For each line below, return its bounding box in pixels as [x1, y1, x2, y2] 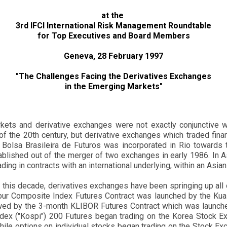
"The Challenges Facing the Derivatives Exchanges [16, 71, 211, 81]
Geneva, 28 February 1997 [64, 51, 163, 61]
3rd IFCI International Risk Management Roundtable [16, 21, 211, 30]
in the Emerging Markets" [64, 82, 163, 91]
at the [101, 11, 126, 20]
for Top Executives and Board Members [37, 31, 190, 41]
